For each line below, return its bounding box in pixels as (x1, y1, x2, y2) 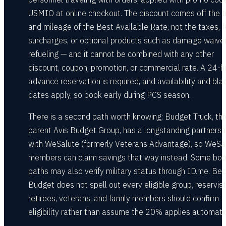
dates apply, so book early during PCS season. (28, 90, 191, 100)
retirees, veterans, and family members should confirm (28, 193, 219, 203)
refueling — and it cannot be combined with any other (28, 49, 214, 59)
